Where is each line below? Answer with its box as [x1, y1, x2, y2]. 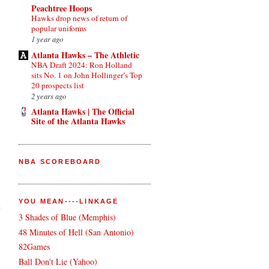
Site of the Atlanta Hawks [31, 115, 125, 128]
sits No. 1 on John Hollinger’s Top [31, 69, 142, 80]
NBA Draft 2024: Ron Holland [31, 59, 132, 70]
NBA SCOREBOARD [19, 157, 101, 165]
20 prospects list [31, 79, 84, 91]
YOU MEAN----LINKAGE [19, 197, 119, 205]
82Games [19, 241, 50, 253]
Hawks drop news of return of [31, 13, 127, 24]
